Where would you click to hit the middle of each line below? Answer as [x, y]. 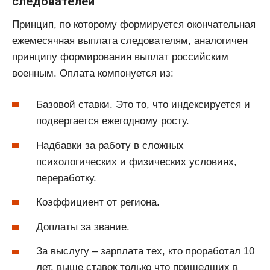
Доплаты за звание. [83, 227]
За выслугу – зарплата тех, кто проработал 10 [145, 251]
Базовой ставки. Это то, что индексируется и [143, 105]
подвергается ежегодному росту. [113, 121]
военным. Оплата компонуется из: [93, 73]
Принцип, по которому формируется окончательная [134, 24]
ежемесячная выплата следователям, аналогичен [130, 40]
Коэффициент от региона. [98, 202]
